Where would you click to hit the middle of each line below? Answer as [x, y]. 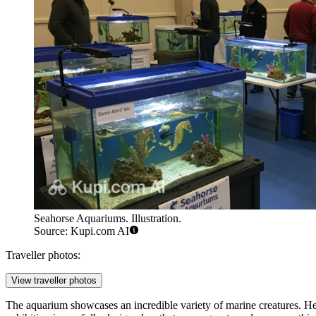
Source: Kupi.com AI [81, 231]
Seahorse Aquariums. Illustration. [108, 219]
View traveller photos [54, 281]
